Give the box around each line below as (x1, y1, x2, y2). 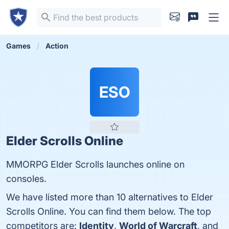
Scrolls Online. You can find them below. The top (6, 206, 211, 217)
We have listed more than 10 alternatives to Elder (6, 192, 213, 202)
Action (45, 41, 68, 50)
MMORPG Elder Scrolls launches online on (6, 159, 185, 170)
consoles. (6, 173, 47, 184)
